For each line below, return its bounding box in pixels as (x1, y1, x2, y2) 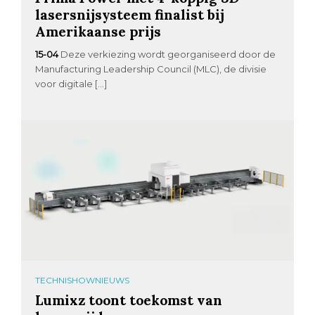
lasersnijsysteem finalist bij (35, 6, 225, 24)
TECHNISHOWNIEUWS (35, 275, 130, 286)
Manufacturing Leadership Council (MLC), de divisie (35, 63, 267, 75)
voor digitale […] (35, 78, 108, 90)
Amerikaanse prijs (35, 22, 162, 41)
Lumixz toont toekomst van (35, 291, 223, 309)
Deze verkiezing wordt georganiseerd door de (60, 49, 276, 60)
